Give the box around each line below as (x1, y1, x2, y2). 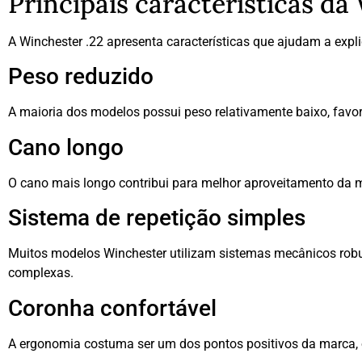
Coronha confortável (8, 294, 217, 322)
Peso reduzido (8, 63, 154, 90)
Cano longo (8, 133, 124, 161)
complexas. (8, 265, 74, 281)
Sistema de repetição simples (8, 204, 305, 232)
